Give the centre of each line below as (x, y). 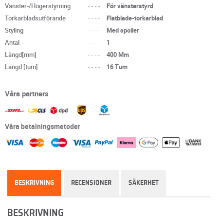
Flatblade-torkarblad (135, 18)
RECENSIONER (91, 183)
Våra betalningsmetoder (43, 126)
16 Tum (117, 67)
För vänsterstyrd (130, 6)
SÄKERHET (144, 183)
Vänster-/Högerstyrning (38, 6)
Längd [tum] (21, 67)
